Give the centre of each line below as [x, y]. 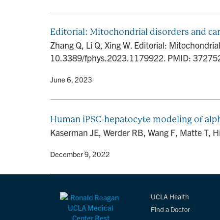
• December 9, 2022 [77, 154]
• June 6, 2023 [69, 79]
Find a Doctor [170, 209]
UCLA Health [170, 196]
